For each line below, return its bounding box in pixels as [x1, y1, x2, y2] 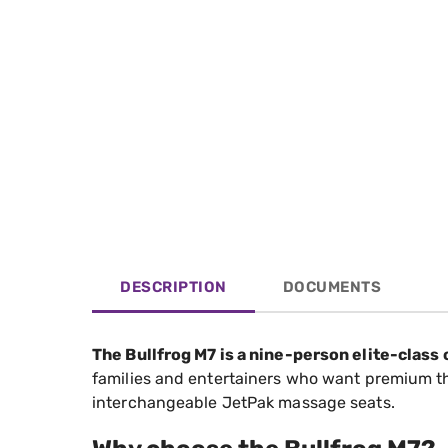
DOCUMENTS [282, 278, 381, 297]
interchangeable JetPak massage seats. [92, 393, 395, 413]
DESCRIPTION [120, 278, 227, 297]
